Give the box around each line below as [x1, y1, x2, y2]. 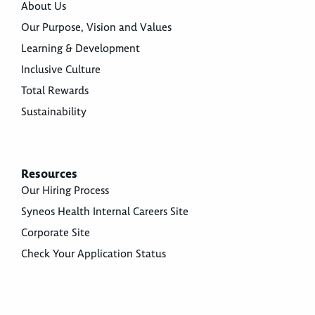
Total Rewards [21, 84, 89, 98]
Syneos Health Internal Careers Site [21, 205, 188, 219]
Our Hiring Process [21, 184, 109, 198]
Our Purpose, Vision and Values [21, 20, 172, 35]
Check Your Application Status [21, 247, 166, 262]
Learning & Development [21, 41, 140, 56]
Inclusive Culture [21, 63, 101, 77]
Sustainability [21, 105, 86, 120]
